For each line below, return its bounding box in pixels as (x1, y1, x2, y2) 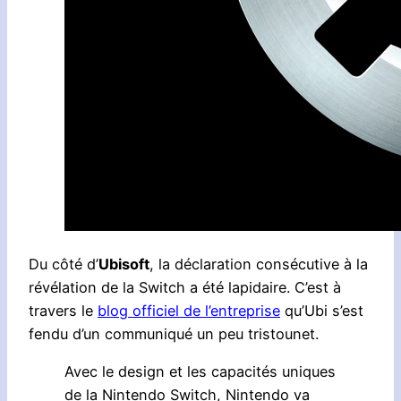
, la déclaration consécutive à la (149, 254, 368, 273)
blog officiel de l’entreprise (98, 301, 280, 320)
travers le (29, 301, 98, 320)
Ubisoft (98, 254, 149, 273)
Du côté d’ (29, 254, 98, 273)
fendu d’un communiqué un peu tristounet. (29, 324, 319, 343)
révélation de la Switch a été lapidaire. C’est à (29, 277, 341, 296)
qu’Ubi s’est (280, 301, 363, 320)
